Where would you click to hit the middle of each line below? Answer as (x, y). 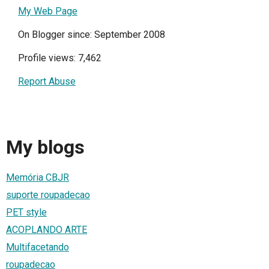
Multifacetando (38, 247)
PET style (26, 212)
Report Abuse (47, 81)
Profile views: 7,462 (60, 58)
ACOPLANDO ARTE (47, 229)
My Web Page (48, 11)
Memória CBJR (38, 177)
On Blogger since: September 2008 (92, 35)
